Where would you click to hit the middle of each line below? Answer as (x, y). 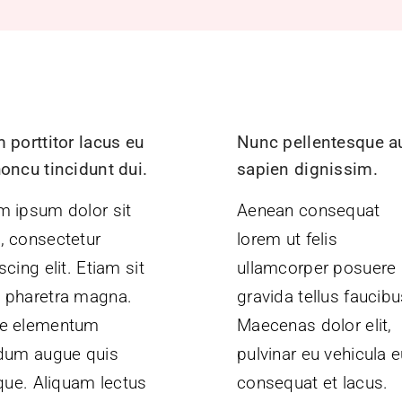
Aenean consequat (308, 210)
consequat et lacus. (312, 382)
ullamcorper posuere (316, 267)
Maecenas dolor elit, (314, 325)
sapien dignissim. (307, 169)
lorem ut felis (287, 239)
